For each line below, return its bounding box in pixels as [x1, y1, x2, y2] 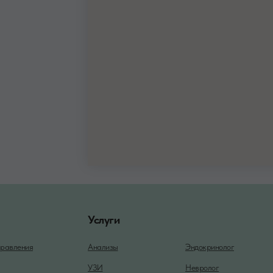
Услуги [88, 212, 119, 227]
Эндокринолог [185, 241, 234, 252]
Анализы [88, 241, 118, 252]
